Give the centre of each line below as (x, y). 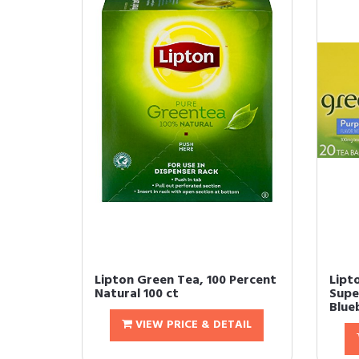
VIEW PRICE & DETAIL (192, 325)
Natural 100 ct (137, 294)
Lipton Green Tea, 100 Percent (186, 281)
